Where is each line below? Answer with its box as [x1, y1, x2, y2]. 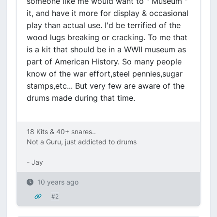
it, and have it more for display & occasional [27, 8, 188, 18]
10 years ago [37, 178, 78, 186]
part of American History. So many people [27, 57, 182, 66]
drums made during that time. [27, 93, 135, 103]
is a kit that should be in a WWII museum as [27, 45, 186, 54]
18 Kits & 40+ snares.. [27, 127, 96, 136]
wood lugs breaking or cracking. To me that [27, 32, 187, 42]
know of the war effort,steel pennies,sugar [27, 69, 183, 78]
